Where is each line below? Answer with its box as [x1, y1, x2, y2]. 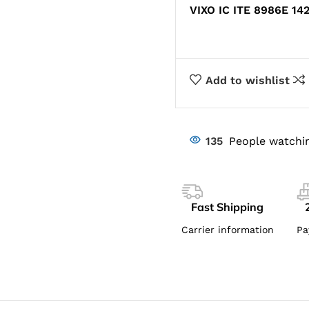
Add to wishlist [205, 73, 290, 87]
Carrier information [181, 224, 274, 235]
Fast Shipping [191, 200, 264, 214]
